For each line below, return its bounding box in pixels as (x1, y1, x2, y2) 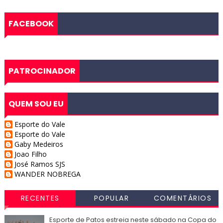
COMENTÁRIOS (153, 193, 212, 204)
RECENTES (20, 193, 60, 204)
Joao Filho (14, 149, 47, 159)
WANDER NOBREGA (14, 169, 81, 179)
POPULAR (94, 193, 129, 204)
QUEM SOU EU (8, 98, 64, 110)
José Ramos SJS (14, 159, 65, 169)
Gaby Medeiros (14, 139, 63, 149)
